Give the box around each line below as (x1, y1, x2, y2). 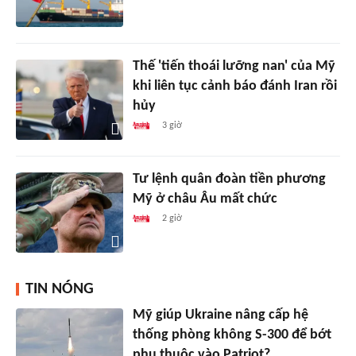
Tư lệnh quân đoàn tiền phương (132, 171, 326, 187)
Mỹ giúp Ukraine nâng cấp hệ (132, 307, 308, 323)
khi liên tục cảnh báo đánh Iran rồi (132, 78, 337, 94)
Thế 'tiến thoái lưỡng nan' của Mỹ (132, 58, 335, 74)
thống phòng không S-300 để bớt (132, 327, 331, 342)
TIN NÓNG (25, 281, 94, 297)
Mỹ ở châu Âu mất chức (132, 191, 277, 207)
